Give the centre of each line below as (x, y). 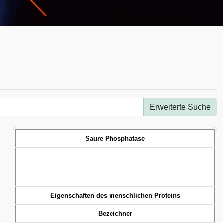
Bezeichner (115, 213)
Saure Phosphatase (115, 139)
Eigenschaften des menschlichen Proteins (115, 195)
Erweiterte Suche (180, 107)
